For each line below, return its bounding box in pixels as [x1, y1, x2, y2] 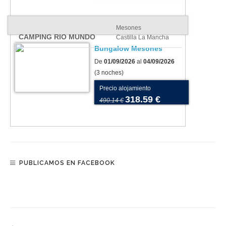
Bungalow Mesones [94, 44, 162, 53]
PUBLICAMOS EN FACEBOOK [19, 159, 115, 167]
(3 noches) [94, 69, 124, 77]
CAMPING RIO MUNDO [19, 33, 95, 41]
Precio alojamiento [99, 85, 151, 92]
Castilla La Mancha [116, 34, 169, 41]
